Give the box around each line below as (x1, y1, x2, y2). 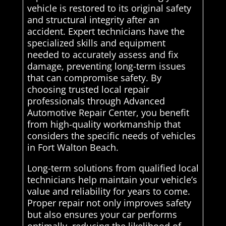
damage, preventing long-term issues (27, 60, 186, 73)
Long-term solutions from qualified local (27, 162, 199, 175)
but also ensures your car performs (27, 208, 177, 221)
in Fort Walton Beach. (27, 141, 119, 154)
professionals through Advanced (27, 95, 165, 107)
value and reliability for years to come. (27, 185, 190, 198)
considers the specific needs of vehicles (27, 130, 196, 142)
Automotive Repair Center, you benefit (27, 106, 189, 119)
